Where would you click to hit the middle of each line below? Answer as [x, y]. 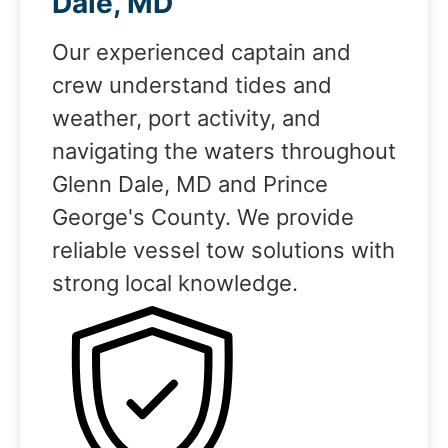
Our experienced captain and [201, 52]
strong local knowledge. [175, 283]
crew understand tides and [192, 85]
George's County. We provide [203, 217]
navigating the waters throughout [224, 151]
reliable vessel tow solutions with [223, 250]
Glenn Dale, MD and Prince [190, 184]
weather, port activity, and [186, 118]
